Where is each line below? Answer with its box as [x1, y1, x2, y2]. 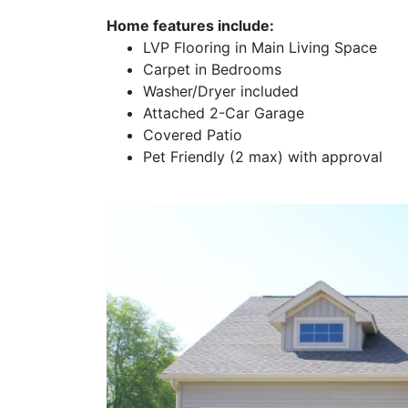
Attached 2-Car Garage [143, 103, 304, 122]
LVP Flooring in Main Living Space [143, 37, 377, 56]
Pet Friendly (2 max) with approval [143, 147, 382, 166]
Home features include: [107, 15, 274, 35]
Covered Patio [143, 125, 242, 144]
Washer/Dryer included [143, 81, 299, 100]
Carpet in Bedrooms [143, 59, 281, 78]
